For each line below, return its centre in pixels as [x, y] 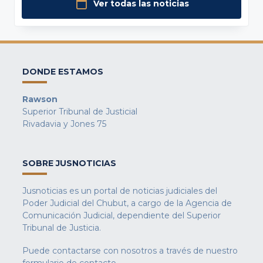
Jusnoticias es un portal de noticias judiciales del [120, 191]
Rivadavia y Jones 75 [64, 124]
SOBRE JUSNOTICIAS [69, 163]
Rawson [40, 99]
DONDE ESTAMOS [63, 71]
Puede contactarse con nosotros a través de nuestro [130, 250]
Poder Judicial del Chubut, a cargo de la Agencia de [127, 203]
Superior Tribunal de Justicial [80, 112]
